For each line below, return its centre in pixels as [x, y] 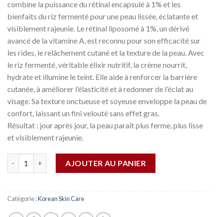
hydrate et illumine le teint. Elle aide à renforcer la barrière [102, 77]
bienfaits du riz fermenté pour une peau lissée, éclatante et [103, 16]
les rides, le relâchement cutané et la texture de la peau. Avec [106, 53]
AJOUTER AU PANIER [106, 163]
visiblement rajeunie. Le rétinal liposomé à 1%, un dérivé [98, 29]
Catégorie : [23, 198]
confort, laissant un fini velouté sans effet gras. [83, 113]
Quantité [22, 158]
